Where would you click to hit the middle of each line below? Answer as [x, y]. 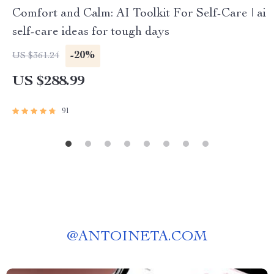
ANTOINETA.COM [143, 237]
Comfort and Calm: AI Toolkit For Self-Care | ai [139, 14]
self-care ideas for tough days [91, 32]
